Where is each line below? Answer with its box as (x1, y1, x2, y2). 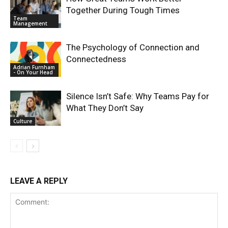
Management (13, 20, 47, 27)
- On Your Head (13, 69, 53, 76)
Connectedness (66, 54, 126, 65)
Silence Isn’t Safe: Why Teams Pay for (66, 91, 209, 102)
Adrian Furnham (13, 64, 55, 71)
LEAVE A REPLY (10, 176, 68, 186)
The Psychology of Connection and (66, 42, 199, 53)
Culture (13, 118, 32, 125)
